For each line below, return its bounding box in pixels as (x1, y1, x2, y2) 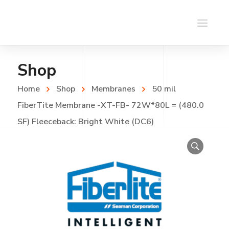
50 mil (151, 83, 176, 95)
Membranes (91, 83, 135, 95)
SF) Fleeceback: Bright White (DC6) (17, 116, 154, 127)
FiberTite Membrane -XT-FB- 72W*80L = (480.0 (17, 100, 204, 111)
